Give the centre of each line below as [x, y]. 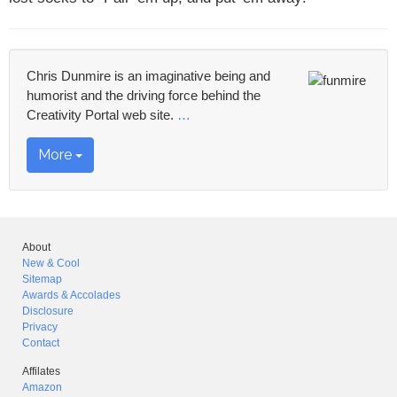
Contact [41, 343]
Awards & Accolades [71, 295]
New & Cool [51, 263]
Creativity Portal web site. [102, 115]
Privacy [40, 327]
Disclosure [48, 311]
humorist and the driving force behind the [144, 96]
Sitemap [42, 279]
